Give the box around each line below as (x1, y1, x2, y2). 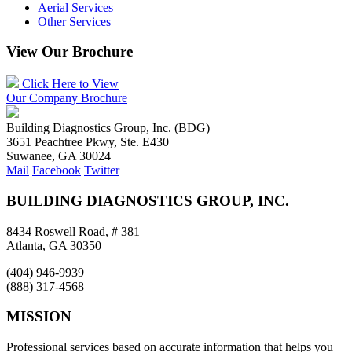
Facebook (32, 163, 81, 178)
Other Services (38, 14, 111, 28)
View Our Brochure (6, 43, 133, 60)
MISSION (6, 308, 71, 325)
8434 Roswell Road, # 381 (6, 224, 140, 238)
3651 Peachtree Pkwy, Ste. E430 (6, 135, 169, 149)
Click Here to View (22, 77, 119, 91)
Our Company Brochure (6, 91, 127, 105)
